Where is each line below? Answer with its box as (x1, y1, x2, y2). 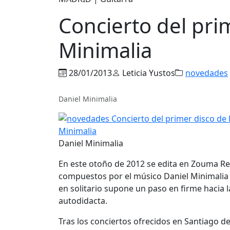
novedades (185, 67, 228, 79)
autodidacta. (59, 195, 107, 206)
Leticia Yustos (120, 67, 175, 79)
